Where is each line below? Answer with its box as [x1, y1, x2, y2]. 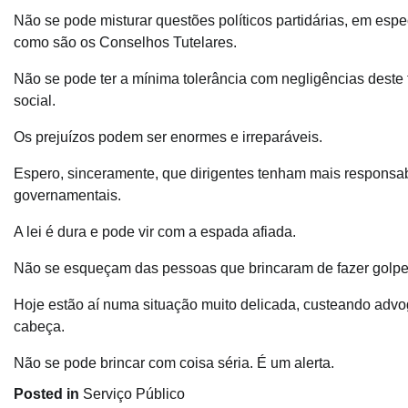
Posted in [14, 385, 83, 402]
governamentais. [14, 187, 121, 203]
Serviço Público [83, 385, 185, 402]
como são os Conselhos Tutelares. [14, 34, 237, 50]
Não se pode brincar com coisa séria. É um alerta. [14, 354, 334, 371]
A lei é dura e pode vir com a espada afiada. [14, 223, 296, 240]
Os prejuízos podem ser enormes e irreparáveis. [14, 128, 322, 145]
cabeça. [14, 318, 65, 334]
